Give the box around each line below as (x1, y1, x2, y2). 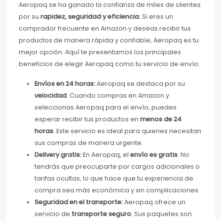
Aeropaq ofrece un (123, 198, 185, 207)
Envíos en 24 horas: (35, 79, 95, 88)
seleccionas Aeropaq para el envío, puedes (35, 103, 177, 112)
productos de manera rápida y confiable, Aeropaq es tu (19, 36, 199, 45)
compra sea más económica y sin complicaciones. (35, 186, 200, 195)
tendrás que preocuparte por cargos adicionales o (35, 162, 200, 171)
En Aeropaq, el (81, 150, 130, 159)
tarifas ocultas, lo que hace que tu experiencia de (35, 174, 193, 183)
